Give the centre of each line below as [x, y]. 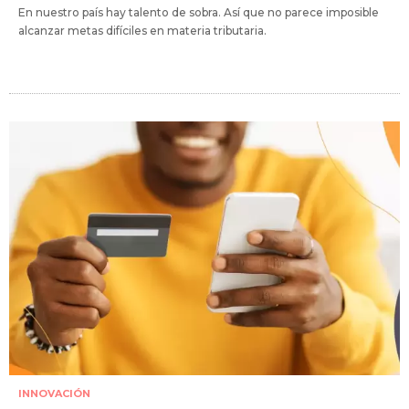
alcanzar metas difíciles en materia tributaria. [142, 31]
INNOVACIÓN [54, 394]
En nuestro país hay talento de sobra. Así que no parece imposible [199, 13]
